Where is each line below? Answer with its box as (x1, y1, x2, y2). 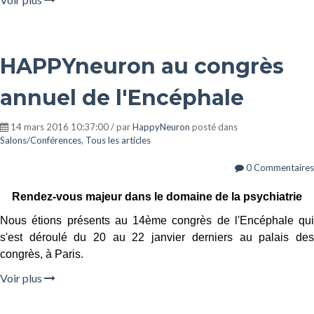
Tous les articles (86, 135, 151, 146)
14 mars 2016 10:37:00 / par (8, 121, 132, 132)
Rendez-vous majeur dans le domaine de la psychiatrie (12, 191, 302, 203)
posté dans (190, 121, 238, 132)
